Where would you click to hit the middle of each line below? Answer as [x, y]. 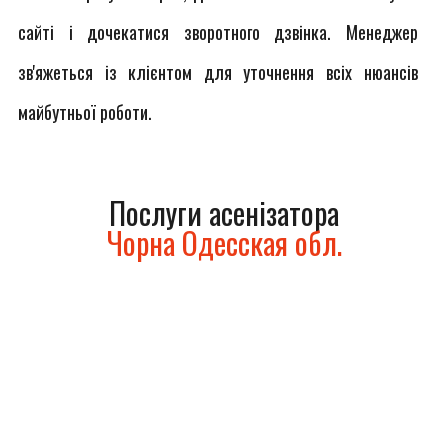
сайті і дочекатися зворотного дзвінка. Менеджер [218, 32]
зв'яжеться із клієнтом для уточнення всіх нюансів [218, 72]
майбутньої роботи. [85, 112]
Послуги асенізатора [224, 212]
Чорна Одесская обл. [224, 242]
